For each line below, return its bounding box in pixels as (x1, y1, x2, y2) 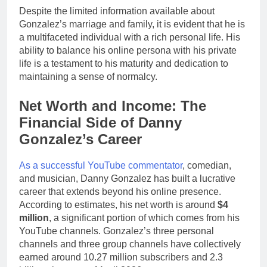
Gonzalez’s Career (19, 131, 142, 147)
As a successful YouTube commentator (19, 160, 182, 171)
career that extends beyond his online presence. (19, 187, 221, 197)
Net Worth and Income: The (19, 97, 206, 114)
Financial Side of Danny (19, 114, 182, 131)
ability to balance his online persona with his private (19, 45, 237, 55)
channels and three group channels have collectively (19, 239, 241, 250)
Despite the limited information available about (19, 5, 215, 16)
